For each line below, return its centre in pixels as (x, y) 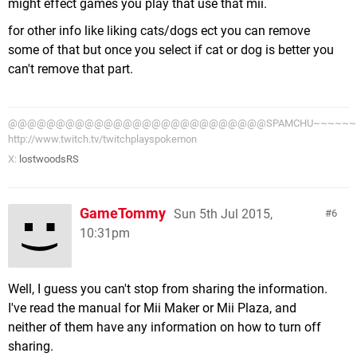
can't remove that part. (71, 69)
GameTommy (123, 213)
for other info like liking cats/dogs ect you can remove (159, 31)
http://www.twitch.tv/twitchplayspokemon (102, 139)
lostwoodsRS (49, 159)
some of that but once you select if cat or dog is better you (171, 50)
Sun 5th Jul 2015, (223, 214)
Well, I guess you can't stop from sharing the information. (168, 289)
